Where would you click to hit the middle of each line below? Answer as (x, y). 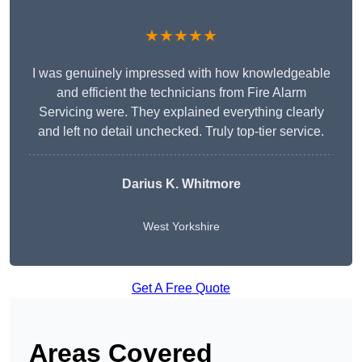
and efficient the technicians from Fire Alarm (181, 93)
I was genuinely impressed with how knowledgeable (181, 74)
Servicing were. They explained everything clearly (181, 112)
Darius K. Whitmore (181, 184)
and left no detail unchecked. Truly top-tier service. (181, 132)
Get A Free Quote (181, 288)
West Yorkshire (181, 227)
